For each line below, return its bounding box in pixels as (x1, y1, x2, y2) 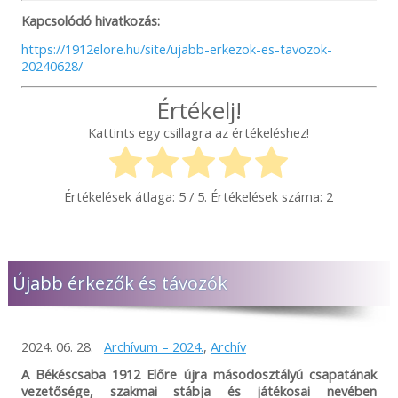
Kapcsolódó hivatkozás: (20, 12, 160, 30)
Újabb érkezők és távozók (12, 270, 227, 295)
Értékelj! (155, 94, 242, 127)
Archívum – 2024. (103, 337, 203, 355)
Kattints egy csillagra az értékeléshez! (88, 123, 310, 141)
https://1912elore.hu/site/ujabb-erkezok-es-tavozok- (20, 40, 332, 59)
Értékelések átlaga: (64, 187, 179, 205)
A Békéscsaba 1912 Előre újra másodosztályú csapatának (20, 364, 378, 383)
